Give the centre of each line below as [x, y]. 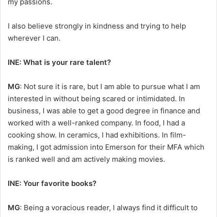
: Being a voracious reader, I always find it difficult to [109, 207]
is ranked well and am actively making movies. [86, 159]
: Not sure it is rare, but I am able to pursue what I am [110, 86]
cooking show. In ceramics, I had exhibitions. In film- [97, 135]
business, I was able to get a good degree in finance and [104, 110]
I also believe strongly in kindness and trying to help [97, 26]
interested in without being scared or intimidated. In [96, 98]
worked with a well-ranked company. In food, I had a [96, 123]
